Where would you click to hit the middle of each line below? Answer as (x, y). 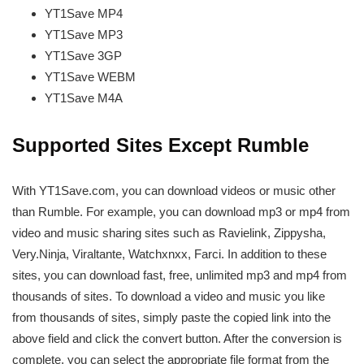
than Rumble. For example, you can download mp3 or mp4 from (181, 211)
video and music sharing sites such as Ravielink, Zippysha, (169, 232)
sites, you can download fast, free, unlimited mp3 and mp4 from (180, 275)
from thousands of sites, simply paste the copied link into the (171, 317)
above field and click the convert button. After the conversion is (177, 338)
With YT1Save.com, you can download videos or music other (174, 190)
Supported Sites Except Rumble (160, 145)
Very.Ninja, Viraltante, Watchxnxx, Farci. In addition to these (169, 253)
